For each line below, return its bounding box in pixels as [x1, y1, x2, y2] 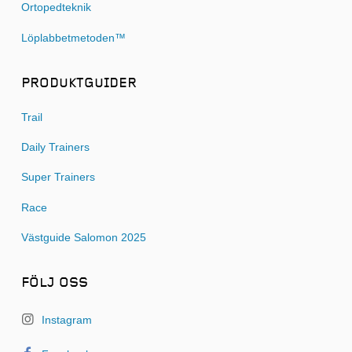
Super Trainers [20, 171, 95, 184]
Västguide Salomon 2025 [20, 231, 146, 244]
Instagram [38, 313, 92, 326]
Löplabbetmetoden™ [20, 31, 126, 44]
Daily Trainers [20, 141, 90, 153]
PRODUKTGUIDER [20, 75, 137, 92]
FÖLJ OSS [20, 274, 88, 291]
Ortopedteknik [20, 2, 91, 14]
